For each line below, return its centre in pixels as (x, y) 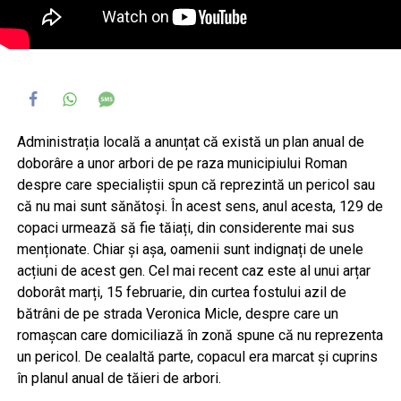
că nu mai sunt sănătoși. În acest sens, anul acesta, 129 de (200, 206)
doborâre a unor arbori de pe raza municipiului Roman (182, 163)
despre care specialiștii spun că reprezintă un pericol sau (196, 184)
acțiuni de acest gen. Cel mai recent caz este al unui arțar (193, 270)
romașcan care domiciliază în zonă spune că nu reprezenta (200, 335)
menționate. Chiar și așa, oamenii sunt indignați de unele (190, 249)
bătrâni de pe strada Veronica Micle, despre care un (177, 313)
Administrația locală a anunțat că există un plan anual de (190, 141)
